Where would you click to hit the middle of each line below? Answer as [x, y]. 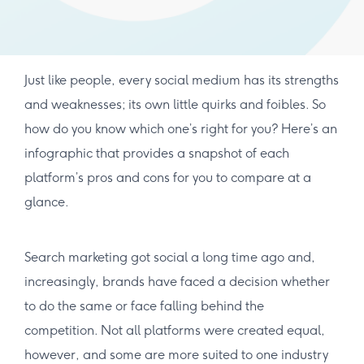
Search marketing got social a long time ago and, [170, 258]
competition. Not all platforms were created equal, [175, 331]
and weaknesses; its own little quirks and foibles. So [175, 105]
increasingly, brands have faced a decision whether [177, 282]
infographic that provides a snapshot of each [157, 154]
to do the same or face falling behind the [144, 306]
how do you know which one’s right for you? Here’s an [181, 129]
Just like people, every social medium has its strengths [182, 80]
